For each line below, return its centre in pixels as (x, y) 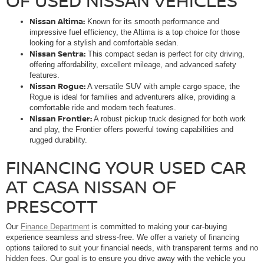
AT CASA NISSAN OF (91, 186)
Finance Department (55, 226)
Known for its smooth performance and (152, 21)
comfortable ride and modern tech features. (103, 107)
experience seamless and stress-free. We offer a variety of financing (123, 237)
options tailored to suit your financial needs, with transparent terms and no (132, 247)
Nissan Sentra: (57, 53)
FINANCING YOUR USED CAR (126, 167)
